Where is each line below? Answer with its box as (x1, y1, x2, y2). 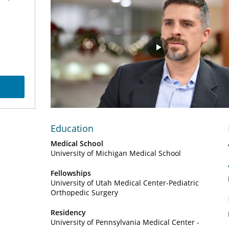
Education (51, 122, 94, 134)
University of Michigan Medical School (51, 148, 181, 158)
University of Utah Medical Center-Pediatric (51, 178, 199, 188)
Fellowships (51, 168, 91, 178)
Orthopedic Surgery (51, 188, 118, 197)
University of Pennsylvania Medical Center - (51, 217, 199, 227)
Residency (51, 208, 86, 217)
